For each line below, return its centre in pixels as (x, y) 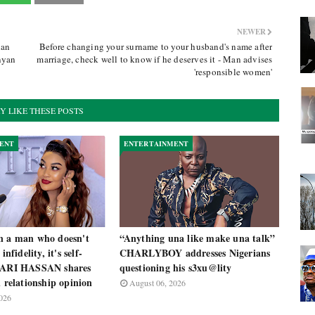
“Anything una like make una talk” (197, 238)
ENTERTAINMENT (156, 143)
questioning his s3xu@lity (175, 268)
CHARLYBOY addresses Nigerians (195, 253)
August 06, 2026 (157, 283)
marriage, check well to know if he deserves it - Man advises (155, 59)
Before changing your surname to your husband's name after (156, 46)
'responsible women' (233, 72)
